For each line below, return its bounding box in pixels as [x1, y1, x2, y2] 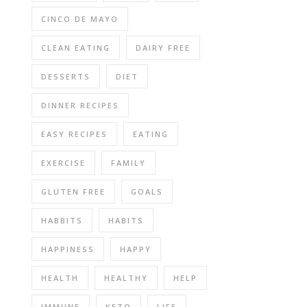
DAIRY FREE [136, 42, 191, 53]
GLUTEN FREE [41, 186, 106, 197]
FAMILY [111, 158, 146, 168]
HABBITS [41, 215, 83, 225]
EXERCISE [41, 158, 86, 168]
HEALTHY [104, 273, 148, 283]
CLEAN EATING [41, 42, 110, 53]
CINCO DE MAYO [41, 14, 119, 24]
